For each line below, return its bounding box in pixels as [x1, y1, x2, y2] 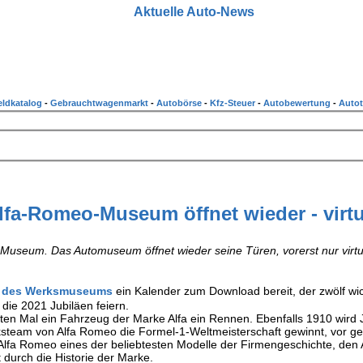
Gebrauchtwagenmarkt [50, 98, 151, 108]
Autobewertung [263, 98, 333, 108]
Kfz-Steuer [210, 98, 258, 108]
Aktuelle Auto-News [133, 5, 254, 19]
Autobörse [156, 98, 204, 108]
